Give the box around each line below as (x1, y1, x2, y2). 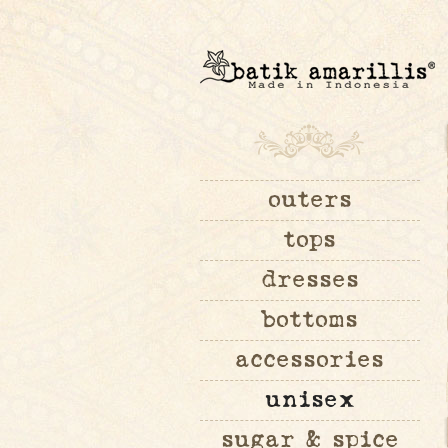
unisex (264, 388, 355, 412)
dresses (260, 268, 359, 292)
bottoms (261, 308, 358, 332)
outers (267, 188, 352, 212)
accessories (235, 348, 384, 372)
